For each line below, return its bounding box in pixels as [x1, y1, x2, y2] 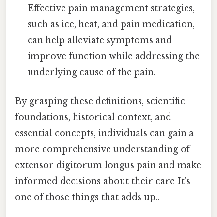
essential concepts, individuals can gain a [15, 127, 194, 139]
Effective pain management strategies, [28, 3, 195, 14]
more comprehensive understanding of [15, 143, 190, 155]
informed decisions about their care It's [15, 175, 190, 186]
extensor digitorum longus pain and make [15, 159, 201, 170]
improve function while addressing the [28, 51, 200, 62]
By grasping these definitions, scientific [15, 95, 185, 107]
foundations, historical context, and [15, 111, 171, 123]
